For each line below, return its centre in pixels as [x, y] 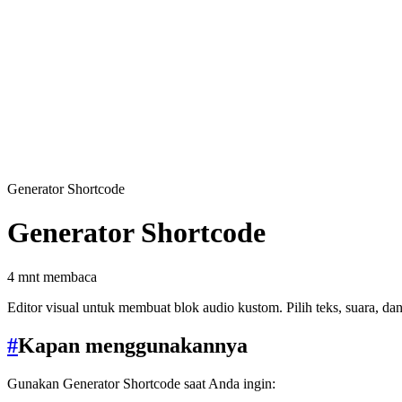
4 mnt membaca [52, 276]
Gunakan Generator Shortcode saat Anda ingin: [141, 383]
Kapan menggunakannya [133, 345]
